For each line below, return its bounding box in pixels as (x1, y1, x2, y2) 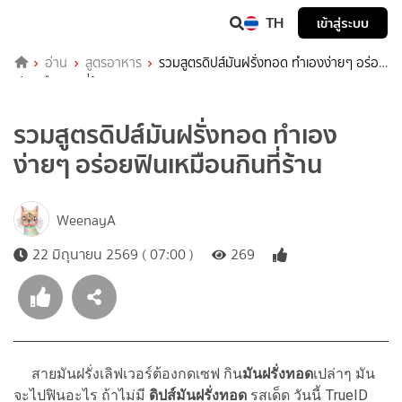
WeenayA (57, 209, 116, 231)
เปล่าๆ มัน (313, 364, 375, 382)
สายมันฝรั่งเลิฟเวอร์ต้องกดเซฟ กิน (13, 364, 242, 382)
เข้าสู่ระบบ (317, 13, 369, 33)
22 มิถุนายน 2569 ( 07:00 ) (32, 243, 194, 265)
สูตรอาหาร (84, 52, 142, 73)
